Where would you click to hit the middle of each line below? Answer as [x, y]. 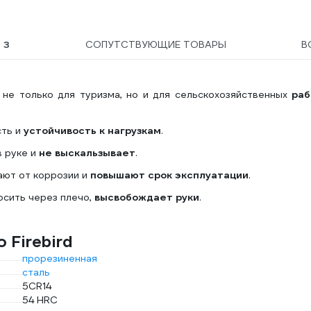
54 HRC [40, 300]
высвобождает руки [147, 197]
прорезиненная [60, 258]
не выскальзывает [87, 153]
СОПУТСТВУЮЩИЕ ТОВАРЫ [155, 44]
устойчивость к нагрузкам [92, 131]
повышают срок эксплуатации [168, 175]
